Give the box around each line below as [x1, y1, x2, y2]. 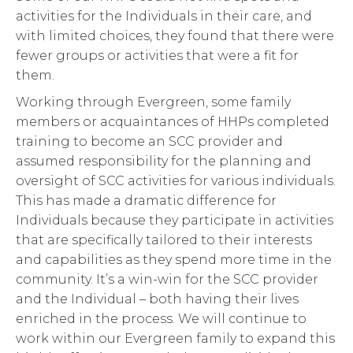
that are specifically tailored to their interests [16, 232, 312, 248]
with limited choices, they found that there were [16, 28, 334, 43]
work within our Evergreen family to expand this [16, 331, 335, 347]
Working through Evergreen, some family [16, 95, 291, 110]
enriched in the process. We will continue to [16, 311, 307, 327]
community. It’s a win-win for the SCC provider [16, 272, 318, 288]
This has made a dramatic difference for [16, 193, 277, 209]
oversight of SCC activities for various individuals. [16, 173, 336, 189]
